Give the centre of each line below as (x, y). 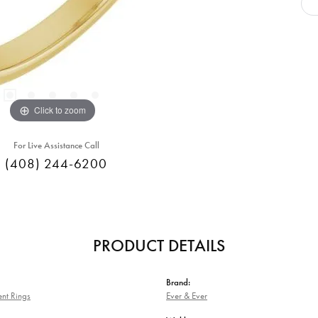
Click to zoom (60, 109)
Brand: (178, 283)
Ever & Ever (187, 296)
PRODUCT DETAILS (159, 246)
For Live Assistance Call (56, 146)
